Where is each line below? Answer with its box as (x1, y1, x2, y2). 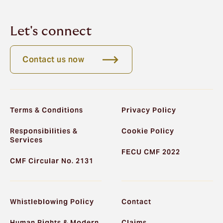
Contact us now (22, 54, 84, 65)
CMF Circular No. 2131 (10, 156, 94, 165)
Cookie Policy (121, 126, 174, 135)
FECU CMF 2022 (121, 147, 180, 156)
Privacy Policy (121, 105, 176, 114)
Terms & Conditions (10, 105, 83, 114)
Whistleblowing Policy (10, 197, 94, 206)
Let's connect (10, 25, 92, 38)
